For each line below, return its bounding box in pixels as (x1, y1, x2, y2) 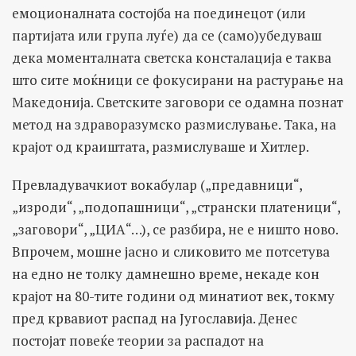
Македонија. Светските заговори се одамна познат (12, 92, 343, 111)
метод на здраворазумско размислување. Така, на (12, 114, 336, 133)
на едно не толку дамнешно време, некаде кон (12, 264, 319, 283)
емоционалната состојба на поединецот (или (12, 3, 306, 22)
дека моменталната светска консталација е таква (12, 48, 331, 67)
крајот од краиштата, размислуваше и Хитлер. (12, 137, 309, 156)
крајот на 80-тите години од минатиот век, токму (12, 286, 335, 305)
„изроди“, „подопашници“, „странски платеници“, (12, 197, 340, 216)
